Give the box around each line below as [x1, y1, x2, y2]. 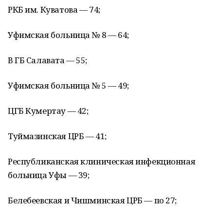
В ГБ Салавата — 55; [8, 54, 88, 66]
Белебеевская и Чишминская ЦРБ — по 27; [8, 195, 177, 206]
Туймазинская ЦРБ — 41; [8, 130, 107, 142]
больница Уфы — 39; [8, 169, 90, 181]
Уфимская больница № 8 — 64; [8, 29, 129, 40]
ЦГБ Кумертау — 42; [8, 105, 89, 116]
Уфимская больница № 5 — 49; [8, 80, 129, 91]
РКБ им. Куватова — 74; [8, 4, 100, 15]
